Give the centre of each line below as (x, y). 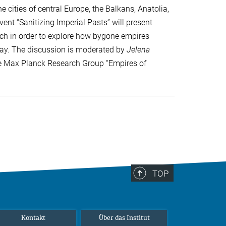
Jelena (138, 50)
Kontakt (33, 218)
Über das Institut (124, 218)
